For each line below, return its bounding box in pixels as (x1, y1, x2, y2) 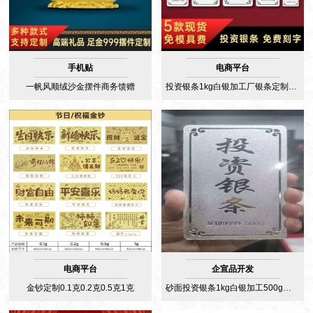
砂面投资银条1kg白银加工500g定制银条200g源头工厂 (282, 282, 291, 293)
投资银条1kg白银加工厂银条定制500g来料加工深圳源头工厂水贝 (288, 82, 297, 92)
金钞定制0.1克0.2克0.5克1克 (27, 282, 135, 293)
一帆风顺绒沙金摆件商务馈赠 (26, 82, 136, 92)
